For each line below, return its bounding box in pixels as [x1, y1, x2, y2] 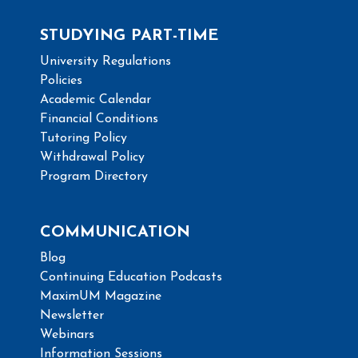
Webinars [40, 328, 94, 341]
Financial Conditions [40, 112, 158, 125]
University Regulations [40, 54, 171, 68]
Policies [40, 74, 82, 87]
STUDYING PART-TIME [40, 27, 219, 44]
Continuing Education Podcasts [40, 270, 222, 284]
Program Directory [40, 169, 148, 183]
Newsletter [40, 308, 104, 322]
